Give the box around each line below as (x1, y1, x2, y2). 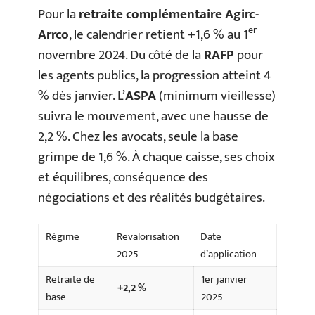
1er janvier (201, 271, 247, 288)
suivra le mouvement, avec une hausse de (38, 105, 269, 127)
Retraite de (46, 271, 95, 288)
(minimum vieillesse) (156, 84, 276, 107)
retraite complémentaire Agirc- (79, 3, 259, 25)
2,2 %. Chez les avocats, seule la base (38, 125, 238, 148)
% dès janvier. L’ (38, 84, 125, 107)
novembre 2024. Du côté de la (38, 44, 204, 66)
